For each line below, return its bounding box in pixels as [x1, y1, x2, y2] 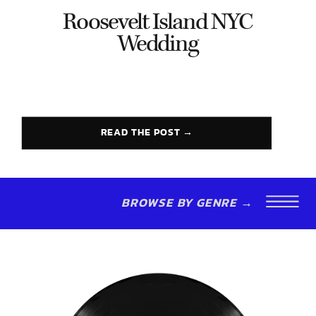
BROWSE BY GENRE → [121, 196, 253, 209]
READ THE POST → [101, 127, 194, 138]
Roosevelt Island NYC [62, 11, 253, 36]
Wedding [116, 32, 198, 58]
